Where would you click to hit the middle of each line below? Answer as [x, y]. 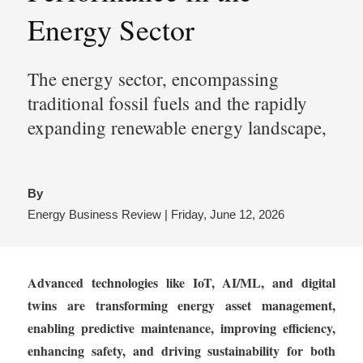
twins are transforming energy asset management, [181, 305]
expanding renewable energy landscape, [177, 127]
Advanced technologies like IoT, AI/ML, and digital [181, 282]
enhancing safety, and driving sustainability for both [181, 350]
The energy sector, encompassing [153, 78]
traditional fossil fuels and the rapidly [167, 102]
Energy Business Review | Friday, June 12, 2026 [156, 214]
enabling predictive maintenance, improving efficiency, [181, 327]
